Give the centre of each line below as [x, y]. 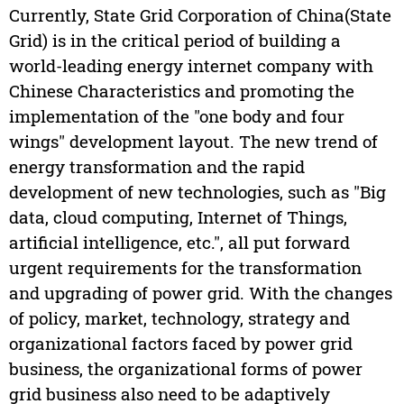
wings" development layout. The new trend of [193, 142]
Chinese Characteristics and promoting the [181, 91]
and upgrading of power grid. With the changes [200, 293]
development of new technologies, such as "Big [197, 192]
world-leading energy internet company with [191, 66]
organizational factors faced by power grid [180, 344]
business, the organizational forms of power [185, 369]
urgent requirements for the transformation [185, 268]
